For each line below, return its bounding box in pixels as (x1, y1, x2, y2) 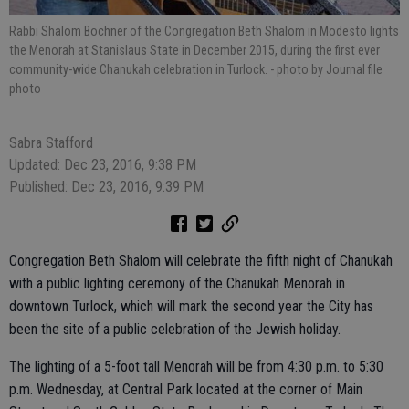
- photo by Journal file (270, 62, 383, 78)
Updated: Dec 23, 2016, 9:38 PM (9, 156, 196, 174)
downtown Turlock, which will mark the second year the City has (9, 298, 373, 316)
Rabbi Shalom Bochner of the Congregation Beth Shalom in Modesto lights (9, 24, 399, 39)
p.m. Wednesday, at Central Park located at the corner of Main (9, 381, 362, 399)
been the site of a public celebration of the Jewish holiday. (9, 320, 341, 339)
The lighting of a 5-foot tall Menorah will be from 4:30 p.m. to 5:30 (9, 358, 383, 376)
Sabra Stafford (9, 134, 93, 152)
